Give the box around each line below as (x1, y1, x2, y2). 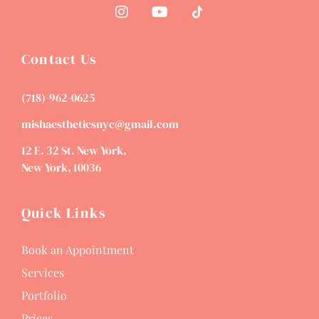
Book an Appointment (21, 241, 134, 257)
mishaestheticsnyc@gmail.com (21, 115, 179, 132)
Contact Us (21, 48, 97, 69)
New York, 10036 (21, 159, 101, 175)
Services (21, 264, 64, 280)
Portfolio (21, 287, 67, 303)
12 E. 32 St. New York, (21, 142, 127, 158)
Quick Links (21, 202, 107, 223)
